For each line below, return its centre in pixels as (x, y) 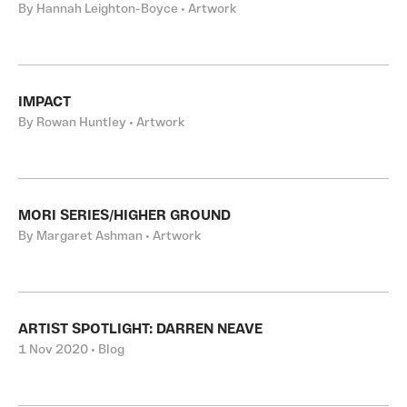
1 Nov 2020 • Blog (71, 350)
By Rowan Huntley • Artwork (101, 123)
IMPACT (45, 103)
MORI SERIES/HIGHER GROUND (124, 216)
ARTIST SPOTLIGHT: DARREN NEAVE (140, 330)
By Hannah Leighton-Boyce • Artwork (127, 10)
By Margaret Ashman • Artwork (109, 237)
